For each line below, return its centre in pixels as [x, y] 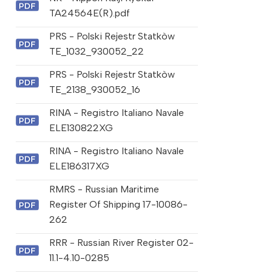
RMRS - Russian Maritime [104, 189]
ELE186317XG [79, 166]
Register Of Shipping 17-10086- [118, 205]
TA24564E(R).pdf [89, 13]
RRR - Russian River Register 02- [121, 243]
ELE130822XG [81, 128]
